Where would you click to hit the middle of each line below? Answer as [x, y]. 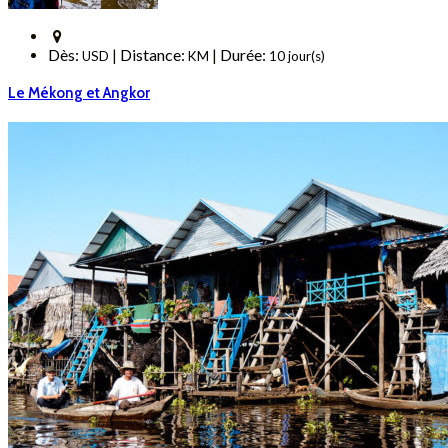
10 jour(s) [297, 56]
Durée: [244, 55]
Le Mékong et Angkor [79, 93]
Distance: [154, 55]
